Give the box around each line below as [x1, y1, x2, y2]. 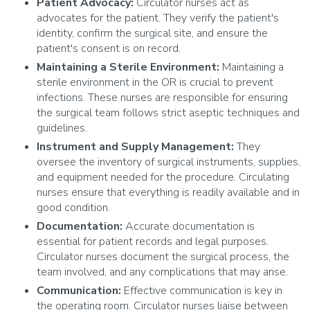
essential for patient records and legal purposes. [37, 234, 269, 250]
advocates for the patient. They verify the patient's [37, 10, 280, 26]
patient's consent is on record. [37, 41, 181, 57]
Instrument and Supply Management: [37, 139, 235, 155]
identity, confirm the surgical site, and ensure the [37, 26, 268, 42]
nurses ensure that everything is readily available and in [37, 185, 300, 201]
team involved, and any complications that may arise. [37, 264, 289, 280]
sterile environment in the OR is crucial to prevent [37, 75, 274, 91]
